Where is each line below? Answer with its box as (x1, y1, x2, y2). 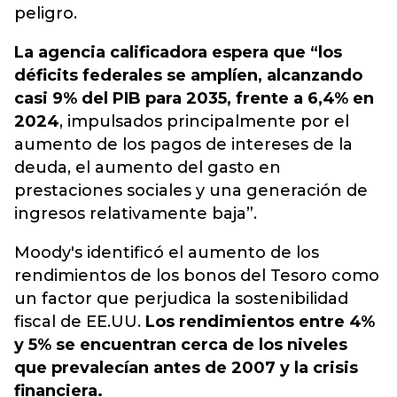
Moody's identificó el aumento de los (14, 243, 319, 262)
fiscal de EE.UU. (14, 312, 145, 331)
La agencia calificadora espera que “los (14, 43, 342, 62)
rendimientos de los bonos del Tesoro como (14, 266, 379, 285)
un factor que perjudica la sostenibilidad (14, 289, 348, 308)
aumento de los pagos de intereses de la (14, 135, 353, 154)
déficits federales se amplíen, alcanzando (14, 66, 362, 85)
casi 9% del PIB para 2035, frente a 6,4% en (14, 89, 374, 108)
